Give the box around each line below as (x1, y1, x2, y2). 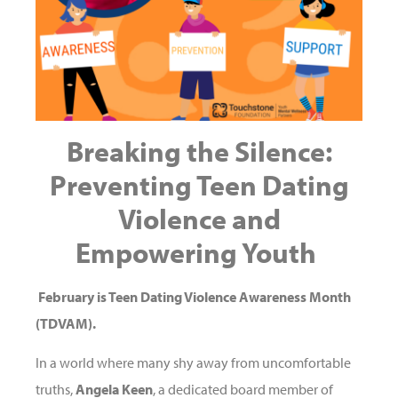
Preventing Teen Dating (49, 166, 349, 203)
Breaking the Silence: (66, 132, 332, 169)
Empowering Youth (76, 234, 316, 270)
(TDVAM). (36, 314, 96, 332)
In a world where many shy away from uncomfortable (36, 354, 351, 372)
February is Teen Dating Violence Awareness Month (38, 287, 351, 306)
